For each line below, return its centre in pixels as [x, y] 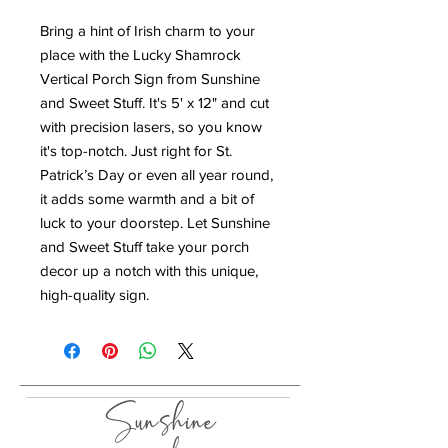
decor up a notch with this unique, [149, 271]
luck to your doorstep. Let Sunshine [155, 223]
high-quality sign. [94, 295]
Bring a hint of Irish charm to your [147, 31]
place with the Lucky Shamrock [140, 55]
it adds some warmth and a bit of [147, 199]
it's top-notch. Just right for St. [136, 151]
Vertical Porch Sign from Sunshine [150, 79]
